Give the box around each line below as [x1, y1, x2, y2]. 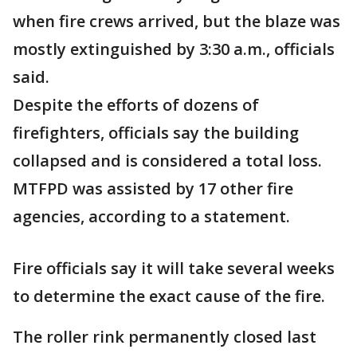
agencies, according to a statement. [13, 206, 290, 227]
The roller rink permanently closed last [13, 326, 316, 347]
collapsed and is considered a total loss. [13, 150, 322, 171]
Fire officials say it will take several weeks [13, 257, 335, 279]
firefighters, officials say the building [13, 122, 299, 143]
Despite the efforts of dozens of [13, 94, 259, 116]
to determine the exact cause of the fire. [13, 285, 325, 307]
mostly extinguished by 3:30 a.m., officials [13, 38, 335, 60]
